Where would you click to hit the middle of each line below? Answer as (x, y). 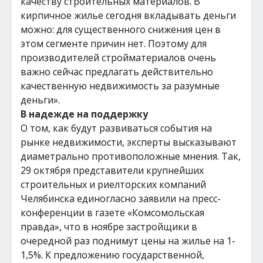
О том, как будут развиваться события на (116, 128)
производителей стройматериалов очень (118, 58)
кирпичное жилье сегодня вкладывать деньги (128, 15)
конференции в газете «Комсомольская (112, 213)
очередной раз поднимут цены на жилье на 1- (128, 241)
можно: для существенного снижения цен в (121, 29)
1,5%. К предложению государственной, (112, 255)
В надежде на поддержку (84, 114)
